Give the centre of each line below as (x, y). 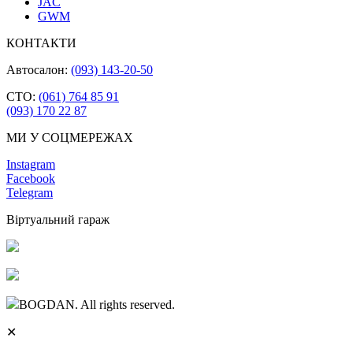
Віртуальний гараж (58, 219)
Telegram (30, 192)
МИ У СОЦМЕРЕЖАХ (70, 137)
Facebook (31, 178)
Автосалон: (39, 69)
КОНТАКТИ (41, 43)
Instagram (31, 164)
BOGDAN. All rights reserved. (97, 304)
